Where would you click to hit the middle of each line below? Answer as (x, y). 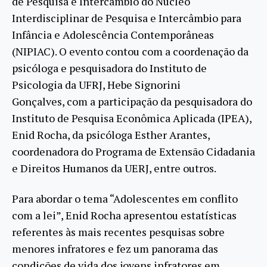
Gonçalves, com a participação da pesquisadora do (132, 102)
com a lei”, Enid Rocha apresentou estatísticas (124, 215)
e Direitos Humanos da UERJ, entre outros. (114, 168)
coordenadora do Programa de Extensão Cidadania (133, 152)
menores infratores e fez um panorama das (115, 248)
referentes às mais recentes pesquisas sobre (118, 232)
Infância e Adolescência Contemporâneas (113, 35)
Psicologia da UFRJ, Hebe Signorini (96, 85)
